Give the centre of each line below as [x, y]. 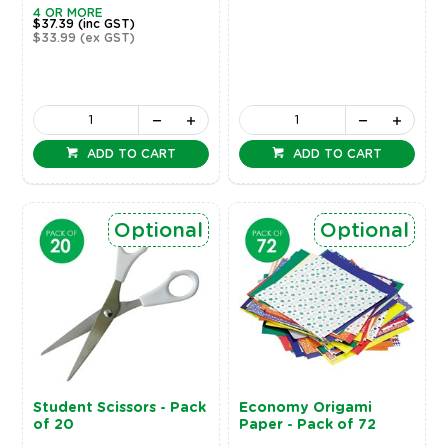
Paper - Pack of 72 [308, 424]
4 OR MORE [67, 13]
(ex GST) [107, 38]
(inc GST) [106, 24]
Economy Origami [306, 407]
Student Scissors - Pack [119, 407]
